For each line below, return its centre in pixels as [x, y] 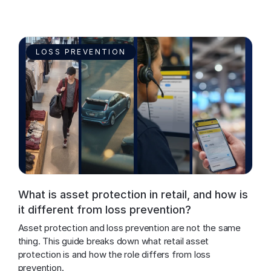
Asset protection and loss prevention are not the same [130, 227]
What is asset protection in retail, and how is [133, 194]
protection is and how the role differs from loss [115, 254]
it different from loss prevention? [104, 209]
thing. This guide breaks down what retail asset [114, 241]
